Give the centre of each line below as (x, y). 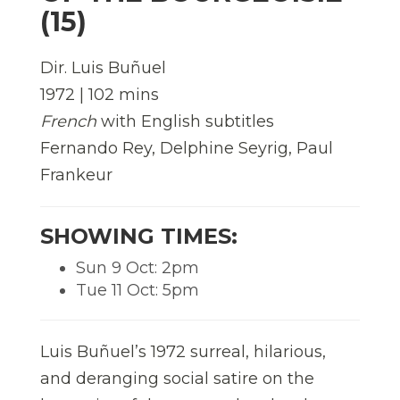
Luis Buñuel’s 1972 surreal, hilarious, (183, 351)
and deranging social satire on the (177, 378)
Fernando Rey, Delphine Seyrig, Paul (187, 148)
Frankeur (76, 175)
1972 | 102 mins (100, 94)
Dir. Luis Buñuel (103, 67)
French (68, 121)
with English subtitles (185, 121)
